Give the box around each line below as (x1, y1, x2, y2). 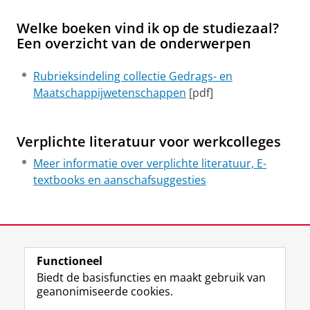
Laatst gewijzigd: (17, 224, 93, 238)
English (101, 255, 135, 269)
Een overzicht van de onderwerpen (17, 34, 251, 53)
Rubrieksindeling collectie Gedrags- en (33, 69, 232, 84)
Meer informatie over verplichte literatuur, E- (33, 156, 266, 172)
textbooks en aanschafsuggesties (33, 172, 206, 188)
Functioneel (37, 253, 102, 268)
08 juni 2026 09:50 (113, 224, 197, 238)
